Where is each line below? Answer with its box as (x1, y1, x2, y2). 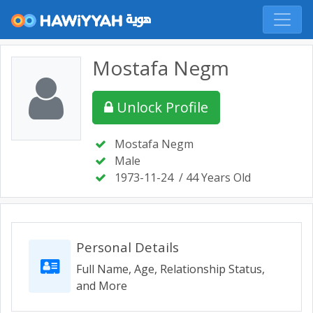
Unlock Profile (117, 98, 208, 117)
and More (76, 278, 127, 293)
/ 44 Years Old (179, 170, 251, 185)
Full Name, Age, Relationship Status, (76, 261, 265, 277)
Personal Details (76, 238, 179, 256)
